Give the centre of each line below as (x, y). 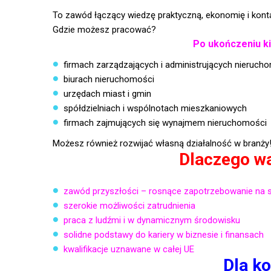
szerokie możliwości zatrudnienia (129, 206)
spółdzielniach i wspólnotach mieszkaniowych (155, 108)
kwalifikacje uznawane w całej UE (129, 249)
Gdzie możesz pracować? (104, 30)
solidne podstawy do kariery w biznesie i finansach (163, 235)
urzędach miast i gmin (107, 94)
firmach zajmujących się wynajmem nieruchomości (165, 123)
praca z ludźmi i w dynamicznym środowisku (152, 220)
